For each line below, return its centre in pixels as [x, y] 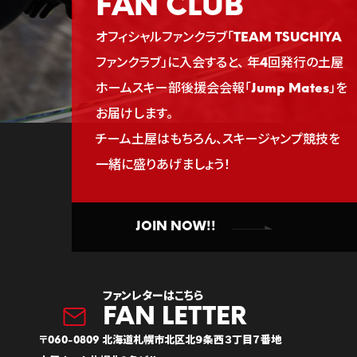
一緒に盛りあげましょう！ [163, 166]
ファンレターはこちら [153, 297]
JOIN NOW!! [175, 228]
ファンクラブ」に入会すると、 [169, 64]
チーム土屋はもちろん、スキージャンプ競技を [218, 141]
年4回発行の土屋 [293, 64]
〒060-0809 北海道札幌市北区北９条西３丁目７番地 [160, 341]
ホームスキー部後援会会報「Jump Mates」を [221, 90]
